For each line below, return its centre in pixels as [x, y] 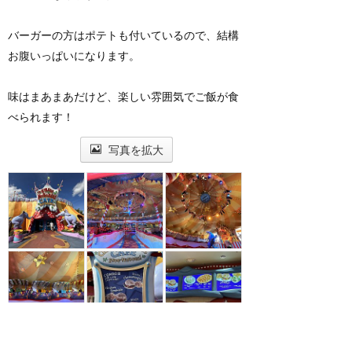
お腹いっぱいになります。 [74, 55]
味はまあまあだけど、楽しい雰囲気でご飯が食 [123, 96]
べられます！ [41, 116]
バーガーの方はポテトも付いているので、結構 [123, 35]
